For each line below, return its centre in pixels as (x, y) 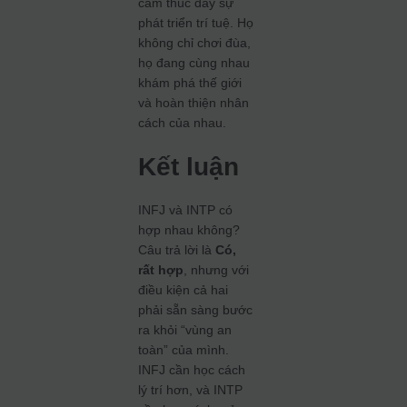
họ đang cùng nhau (194, 63)
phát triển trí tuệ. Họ (196, 23)
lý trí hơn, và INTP (191, 390)
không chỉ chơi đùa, (195, 43)
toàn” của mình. (184, 350)
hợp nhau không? (189, 230)
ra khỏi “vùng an (185, 330)
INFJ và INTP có (186, 210)
